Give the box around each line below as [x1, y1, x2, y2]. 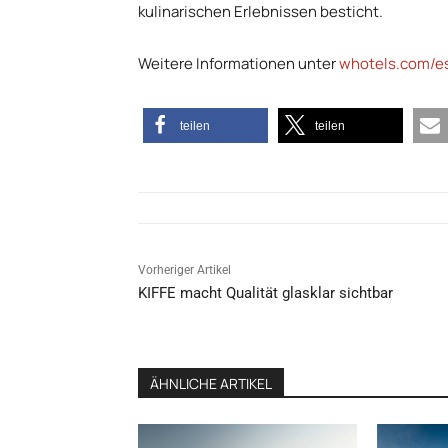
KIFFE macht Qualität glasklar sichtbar [138, 284, 393, 303]
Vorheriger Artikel [138, 263, 231, 278]
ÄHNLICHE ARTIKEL [150, 374, 272, 394]
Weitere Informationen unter [138, 53, 339, 75]
